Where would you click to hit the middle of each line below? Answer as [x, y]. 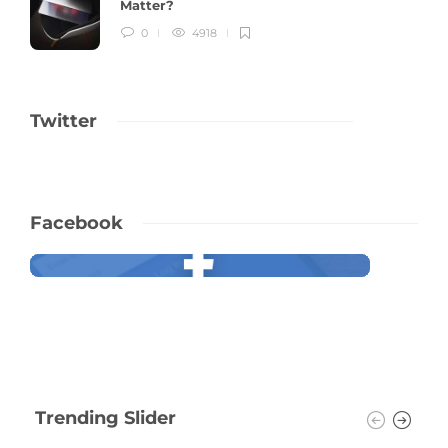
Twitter [63, 121]
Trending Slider [105, 418]
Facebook [76, 223]
